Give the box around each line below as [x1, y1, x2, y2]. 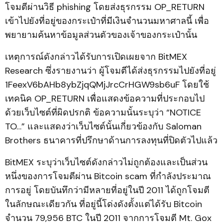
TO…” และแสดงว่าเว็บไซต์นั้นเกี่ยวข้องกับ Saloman [5, 120, 202, 132]
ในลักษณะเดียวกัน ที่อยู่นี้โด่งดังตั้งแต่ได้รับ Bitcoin [5, 198, 202, 210]
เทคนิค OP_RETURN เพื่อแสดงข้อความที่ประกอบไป [5, 93, 205, 105]
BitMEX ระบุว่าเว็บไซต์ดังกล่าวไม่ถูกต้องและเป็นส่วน [5, 156, 208, 168]
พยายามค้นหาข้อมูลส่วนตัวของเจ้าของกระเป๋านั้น [5, 29, 197, 41]
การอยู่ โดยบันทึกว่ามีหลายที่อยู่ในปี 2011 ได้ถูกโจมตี [5, 184, 210, 196]
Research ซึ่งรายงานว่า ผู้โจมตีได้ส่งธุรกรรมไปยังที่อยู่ [5, 65, 216, 77]
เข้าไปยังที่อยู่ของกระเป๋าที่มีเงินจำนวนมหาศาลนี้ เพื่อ [5, 15, 209, 27]
